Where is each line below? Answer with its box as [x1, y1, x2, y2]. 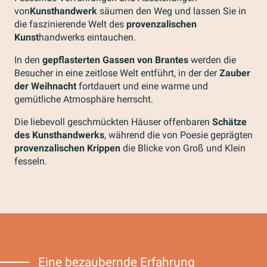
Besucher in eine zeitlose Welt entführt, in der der [14, 67, 219, 79]
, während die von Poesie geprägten [104, 129, 253, 141]
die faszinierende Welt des [14, 18, 126, 30]
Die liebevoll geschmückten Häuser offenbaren [14, 116, 212, 128]
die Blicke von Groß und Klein [120, 142, 246, 154]
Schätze [212, 116, 247, 128]
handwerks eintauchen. [39, 32, 136, 43]
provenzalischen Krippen [14, 142, 120, 154]
